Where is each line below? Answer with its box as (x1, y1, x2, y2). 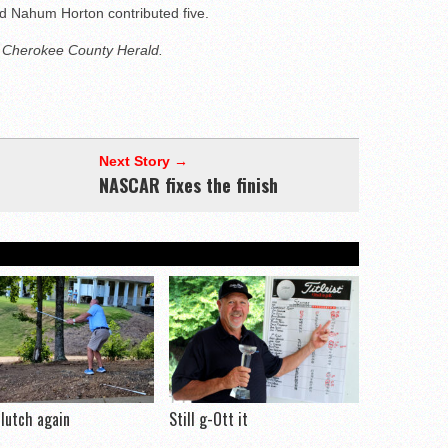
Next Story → (99, 153, 188, 170)
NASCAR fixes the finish (99, 172, 278, 199)
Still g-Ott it (169, 407, 248, 432)
